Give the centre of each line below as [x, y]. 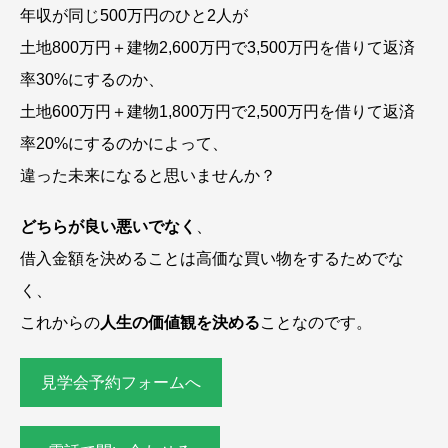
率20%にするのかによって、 [124, 144]
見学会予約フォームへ [120, 383]
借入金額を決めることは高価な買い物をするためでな [212, 258]
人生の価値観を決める [180, 322]
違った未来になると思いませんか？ [148, 176]
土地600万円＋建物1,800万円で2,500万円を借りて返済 [217, 112]
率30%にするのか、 [92, 80]
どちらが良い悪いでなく [108, 226]
